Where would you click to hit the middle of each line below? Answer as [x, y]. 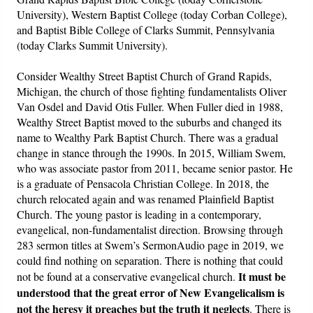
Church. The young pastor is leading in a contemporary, [139, 214]
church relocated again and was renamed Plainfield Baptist [146, 199]
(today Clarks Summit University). [93, 45]
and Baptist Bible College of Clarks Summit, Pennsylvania [146, 30]
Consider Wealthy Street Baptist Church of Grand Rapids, [145, 76]
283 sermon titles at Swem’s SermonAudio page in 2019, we [151, 245]
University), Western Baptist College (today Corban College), [152, 15]
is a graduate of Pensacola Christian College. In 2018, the [143, 184]
